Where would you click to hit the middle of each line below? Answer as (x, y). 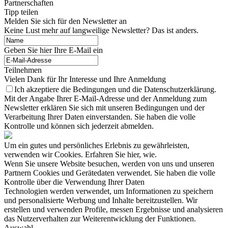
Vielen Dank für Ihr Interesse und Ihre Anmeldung (85, 79)
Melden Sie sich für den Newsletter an (65, 21)
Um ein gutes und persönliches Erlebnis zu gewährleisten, (97, 146)
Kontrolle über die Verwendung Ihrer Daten (74, 182)
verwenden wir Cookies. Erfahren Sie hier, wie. (80, 155)
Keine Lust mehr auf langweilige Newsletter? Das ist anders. (101, 31)
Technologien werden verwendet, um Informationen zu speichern (109, 191)
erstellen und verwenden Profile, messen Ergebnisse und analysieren (113, 210)
